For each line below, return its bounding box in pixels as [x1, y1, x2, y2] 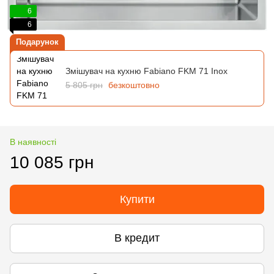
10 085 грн [10, 152, 94, 172]
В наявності [10, 136, 56, 147]
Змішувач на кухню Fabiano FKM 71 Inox [65, 65, 228, 76]
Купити [119, 193, 155, 206]
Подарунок [16, 37, 59, 46]
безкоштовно [108, 80, 160, 91]
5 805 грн [65, 80, 103, 91]
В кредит [114, 232, 160, 245]
